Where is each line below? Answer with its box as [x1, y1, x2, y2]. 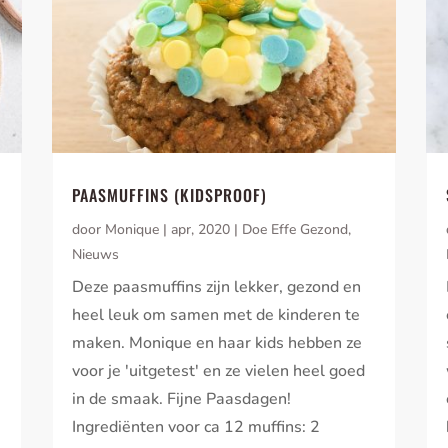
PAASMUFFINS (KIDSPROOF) [72, 183, 268, 208]
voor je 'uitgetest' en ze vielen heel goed [72, 360, 366, 383]
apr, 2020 [171, 220, 231, 240]
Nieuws [72, 245, 120, 265]
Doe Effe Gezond [242, 220, 349, 240]
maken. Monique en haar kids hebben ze [72, 332, 363, 355]
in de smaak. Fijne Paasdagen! [72, 388, 292, 411]
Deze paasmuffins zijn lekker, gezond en [72, 276, 362, 299]
